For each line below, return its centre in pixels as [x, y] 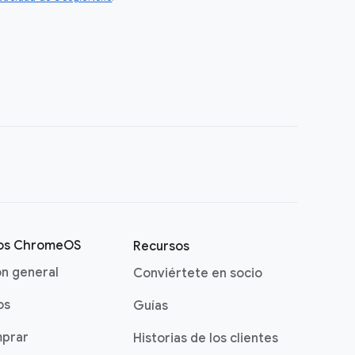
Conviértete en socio [198, 273]
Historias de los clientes [206, 338]
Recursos [161, 246]
